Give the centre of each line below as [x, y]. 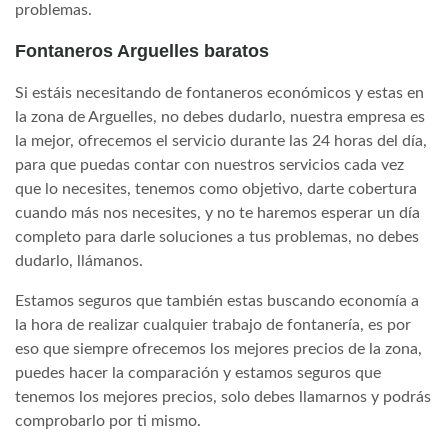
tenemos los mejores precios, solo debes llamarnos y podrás [223, 396]
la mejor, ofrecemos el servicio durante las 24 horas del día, [221, 140]
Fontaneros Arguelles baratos [142, 50]
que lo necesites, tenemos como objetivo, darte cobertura [216, 188]
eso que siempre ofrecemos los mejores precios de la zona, [218, 348]
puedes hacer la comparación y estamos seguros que [198, 372]
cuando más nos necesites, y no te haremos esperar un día [217, 212]
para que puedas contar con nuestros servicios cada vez [209, 164]
